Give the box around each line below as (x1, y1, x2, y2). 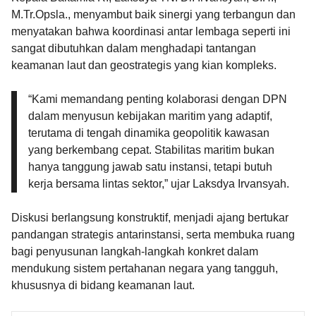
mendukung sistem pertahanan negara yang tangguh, (11, 262, 278, 274)
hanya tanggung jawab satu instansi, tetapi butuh (28, 160, 272, 173)
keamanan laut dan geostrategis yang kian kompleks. (11, 59, 276, 71)
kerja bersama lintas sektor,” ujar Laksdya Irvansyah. (28, 177, 289, 190)
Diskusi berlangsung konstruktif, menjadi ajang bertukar (11, 211, 288, 224)
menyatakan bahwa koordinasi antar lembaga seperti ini (11, 25, 291, 37)
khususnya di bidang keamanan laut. (11, 279, 195, 291)
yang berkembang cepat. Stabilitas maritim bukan (28, 143, 274, 156)
